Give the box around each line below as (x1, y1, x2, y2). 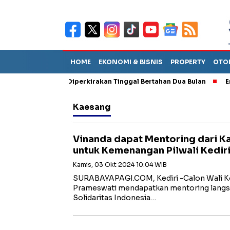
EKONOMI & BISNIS (99, 58, 163, 66)
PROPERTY (170, 58, 205, 66)
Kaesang (73, 102, 111, 112)
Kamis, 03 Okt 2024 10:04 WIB (73, 161, 167, 168)
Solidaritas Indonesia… (73, 193, 156, 202)
